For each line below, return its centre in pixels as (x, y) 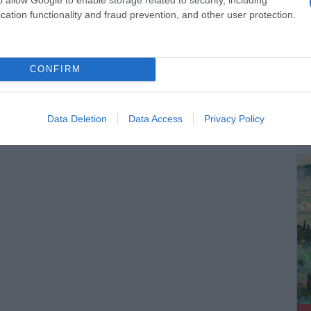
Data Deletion (77, 118)
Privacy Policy (234, 118)
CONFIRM (55, 69)
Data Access (155, 118)
